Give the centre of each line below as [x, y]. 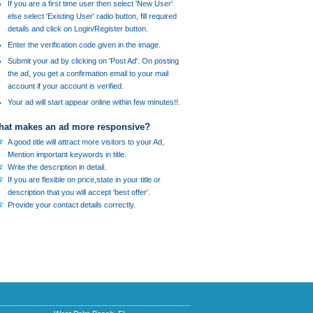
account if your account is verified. [66, 86]
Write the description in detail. [57, 167]
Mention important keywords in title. [67, 154]
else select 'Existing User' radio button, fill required [92, 16]
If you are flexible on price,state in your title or [84, 180]
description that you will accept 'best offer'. [79, 192]
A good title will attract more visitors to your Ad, [86, 142]
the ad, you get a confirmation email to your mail [88, 73]
